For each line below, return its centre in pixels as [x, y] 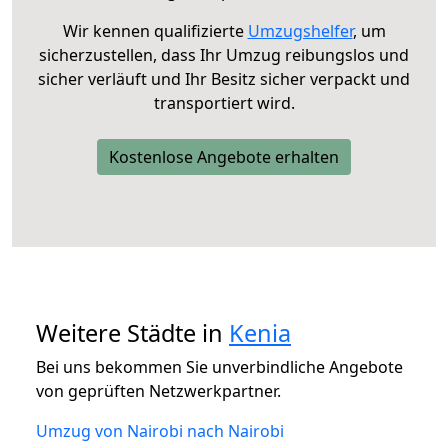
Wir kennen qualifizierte [155, 30]
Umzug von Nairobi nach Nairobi [160, 430]
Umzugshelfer [300, 30]
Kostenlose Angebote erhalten [224, 156]
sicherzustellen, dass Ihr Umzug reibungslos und [224, 54]
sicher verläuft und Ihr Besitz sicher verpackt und [224, 78]
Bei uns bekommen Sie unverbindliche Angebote [219, 366]
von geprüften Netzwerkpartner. [158, 390]
